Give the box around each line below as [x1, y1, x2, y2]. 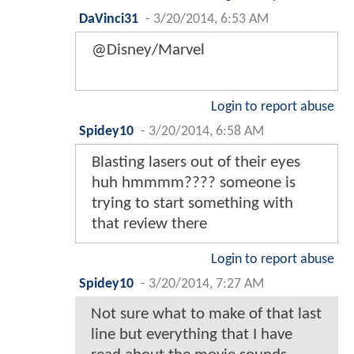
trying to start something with [92, 194, 293, 212]
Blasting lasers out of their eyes [92, 153, 300, 171]
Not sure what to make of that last [91, 305, 322, 322]
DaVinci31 [79, 12, 138, 26]
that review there [92, 215, 207, 232]
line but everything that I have [91, 326, 292, 343]
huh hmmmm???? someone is [92, 174, 296, 191]
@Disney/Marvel [92, 41, 205, 58]
